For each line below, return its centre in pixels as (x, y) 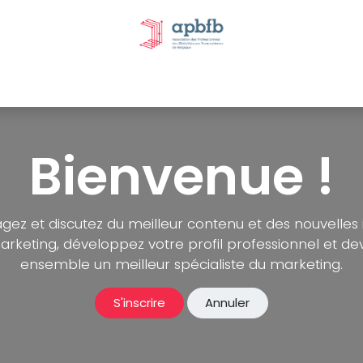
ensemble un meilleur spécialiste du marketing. (181, 264)
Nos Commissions (203, 83)
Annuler (228, 303)
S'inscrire (139, 303)
